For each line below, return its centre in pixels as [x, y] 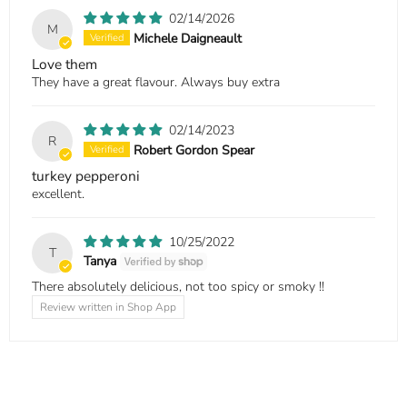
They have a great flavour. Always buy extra [156, 82]
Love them [65, 64]
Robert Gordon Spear [194, 150]
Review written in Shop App [108, 307]
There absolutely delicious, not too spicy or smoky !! [178, 286]
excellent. [58, 194]
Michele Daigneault [188, 38]
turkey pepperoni [86, 175]
